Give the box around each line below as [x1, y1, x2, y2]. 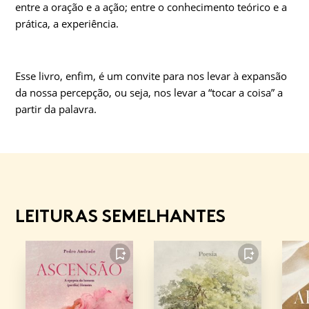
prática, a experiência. [15, 17, 119, 31]
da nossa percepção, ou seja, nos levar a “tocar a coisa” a [15, 86, 283, 100]
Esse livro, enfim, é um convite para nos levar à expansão [15, 69, 287, 83]
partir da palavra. [15, 102, 97, 117]
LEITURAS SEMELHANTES [15, 205, 226, 228]
